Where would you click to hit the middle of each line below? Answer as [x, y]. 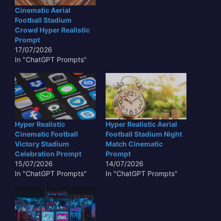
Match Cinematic [134, 144]
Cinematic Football [46, 134]
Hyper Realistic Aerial [141, 124]
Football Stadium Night [144, 134]
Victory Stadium [42, 144]
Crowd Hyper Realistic [52, 30]
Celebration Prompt [48, 153]
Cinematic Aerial [43, 10]
